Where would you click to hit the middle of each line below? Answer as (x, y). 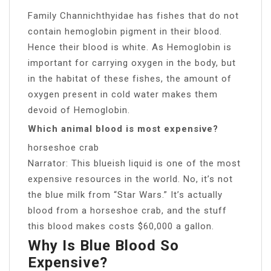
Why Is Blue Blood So (103, 245)
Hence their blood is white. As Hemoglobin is (130, 47)
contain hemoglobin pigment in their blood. (125, 31)
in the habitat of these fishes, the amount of (130, 78)
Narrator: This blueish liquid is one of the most (134, 163)
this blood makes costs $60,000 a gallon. (121, 226)
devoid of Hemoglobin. (79, 110)
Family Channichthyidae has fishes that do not (133, 15)
